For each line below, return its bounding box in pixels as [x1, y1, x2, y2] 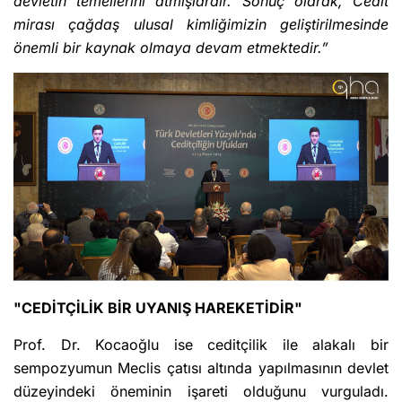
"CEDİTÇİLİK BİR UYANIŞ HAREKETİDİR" [13, 299, 302, 318]
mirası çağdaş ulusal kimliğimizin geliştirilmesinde [13, 14, 389, 33]
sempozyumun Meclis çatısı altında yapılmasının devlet [13, 359, 389, 378]
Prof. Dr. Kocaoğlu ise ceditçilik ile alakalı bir [13, 336, 389, 354]
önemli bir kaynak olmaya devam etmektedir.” [13, 38, 328, 57]
